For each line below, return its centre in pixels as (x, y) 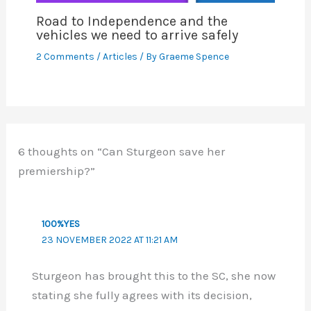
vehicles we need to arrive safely (137, 35)
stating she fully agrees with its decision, (142, 295)
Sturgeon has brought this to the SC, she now (153, 275)
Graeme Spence (194, 57)
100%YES (61, 224)
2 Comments (65, 57)
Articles (120, 57)
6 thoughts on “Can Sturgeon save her (122, 151)
